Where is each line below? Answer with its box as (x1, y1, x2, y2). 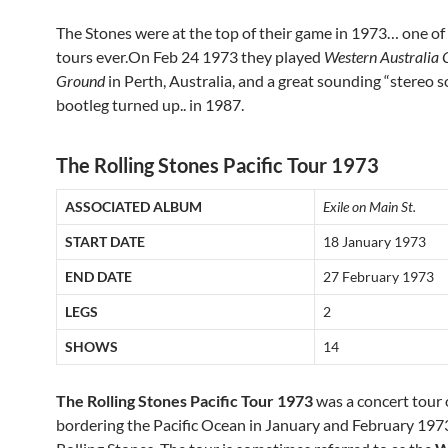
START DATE (65, 232, 145, 250)
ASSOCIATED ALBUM (65, 197, 202, 215)
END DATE (65, 267, 132, 285)
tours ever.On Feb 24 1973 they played (56, 46, 324, 66)
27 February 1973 (323, 267, 434, 285)
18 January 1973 (323, 232, 426, 250)
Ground (56, 70, 105, 90)
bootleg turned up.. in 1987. (56, 94, 244, 114)
